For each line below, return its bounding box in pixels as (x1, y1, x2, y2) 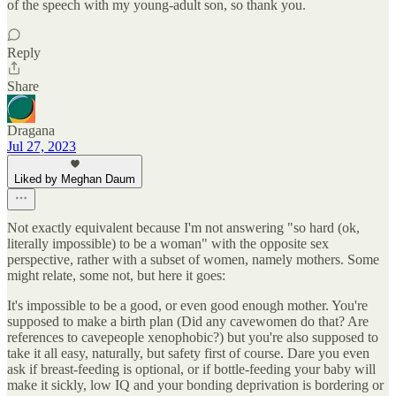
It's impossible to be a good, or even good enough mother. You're (7, 298, 368, 314)
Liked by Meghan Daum (14, 172, 135, 187)
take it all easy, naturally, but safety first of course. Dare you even (7, 346, 369, 362)
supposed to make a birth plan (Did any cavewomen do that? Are (7, 314, 369, 330)
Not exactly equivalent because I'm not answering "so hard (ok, (7, 220, 360, 236)
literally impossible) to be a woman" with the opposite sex (7, 236, 329, 252)
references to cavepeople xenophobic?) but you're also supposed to (7, 330, 378, 346)
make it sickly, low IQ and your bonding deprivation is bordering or (7, 377, 384, 393)
